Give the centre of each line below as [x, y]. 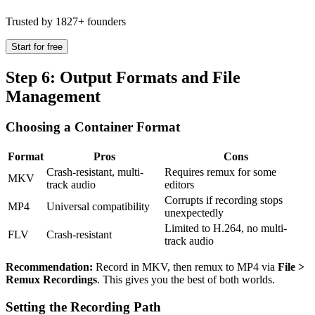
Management [53, 96]
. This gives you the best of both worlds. [186, 280]
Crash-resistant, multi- [95, 172]
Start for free [37, 46]
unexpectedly [194, 213]
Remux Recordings [51, 280]
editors [179, 185]
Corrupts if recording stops [224, 200]
